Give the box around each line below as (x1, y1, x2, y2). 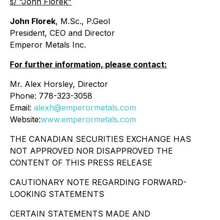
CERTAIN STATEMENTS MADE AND (10, 209, 150, 219)
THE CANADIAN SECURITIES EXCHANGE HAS (10, 134, 191, 144)
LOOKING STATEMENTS (10, 189, 104, 199)
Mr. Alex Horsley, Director (10, 79, 108, 89)
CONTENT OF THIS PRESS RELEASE (10, 158, 152, 167)
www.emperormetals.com (41, 114, 136, 124)
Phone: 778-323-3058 (10, 91, 92, 101)
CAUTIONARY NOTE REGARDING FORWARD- (10, 177, 187, 187)
